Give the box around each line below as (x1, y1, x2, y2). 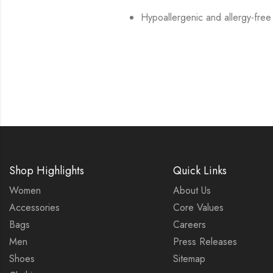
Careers (172, 218, 206, 232)
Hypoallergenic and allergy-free (141, 10, 272, 25)
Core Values (172, 200, 224, 215)
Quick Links (172, 163, 227, 179)
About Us (172, 183, 211, 198)
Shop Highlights (9, 163, 84, 179)
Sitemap (172, 252, 205, 266)
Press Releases (172, 235, 237, 249)
